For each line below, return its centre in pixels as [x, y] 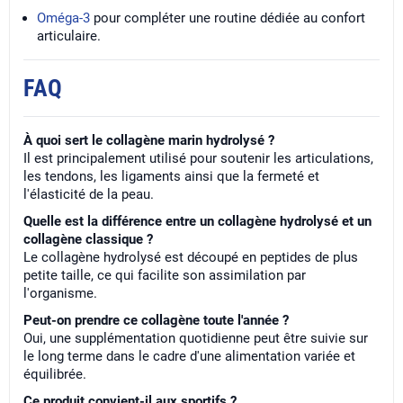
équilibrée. [55, 374]
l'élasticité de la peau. [89, 194]
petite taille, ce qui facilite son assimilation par [165, 275]
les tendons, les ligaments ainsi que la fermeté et [171, 176]
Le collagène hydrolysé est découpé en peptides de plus [191, 257]
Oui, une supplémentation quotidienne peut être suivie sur [196, 338]
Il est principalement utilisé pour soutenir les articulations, [198, 158]
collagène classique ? [88, 239]
